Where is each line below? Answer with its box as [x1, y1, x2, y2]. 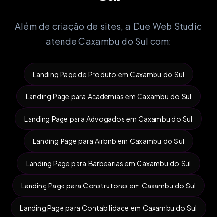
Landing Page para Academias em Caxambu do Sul [25, 92, 192, 101]
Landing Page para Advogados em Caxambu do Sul [24, 114, 193, 123]
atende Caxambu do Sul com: [46, 35, 171, 46]
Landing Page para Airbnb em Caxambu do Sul [33, 136, 184, 145]
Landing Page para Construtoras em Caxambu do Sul [21, 181, 196, 190]
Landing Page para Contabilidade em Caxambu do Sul [20, 203, 197, 212]
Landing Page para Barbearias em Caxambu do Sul [26, 158, 191, 168]
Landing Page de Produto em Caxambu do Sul [32, 69, 185, 78]
